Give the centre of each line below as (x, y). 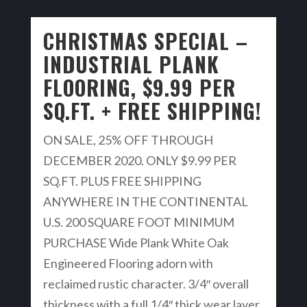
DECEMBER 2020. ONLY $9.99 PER (139, 160)
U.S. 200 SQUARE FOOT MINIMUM (138, 222)
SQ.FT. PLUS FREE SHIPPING (122, 181)
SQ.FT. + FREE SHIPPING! (152, 111)
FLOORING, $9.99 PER (139, 87)
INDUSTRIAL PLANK (131, 64)
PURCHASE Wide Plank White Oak (136, 243)
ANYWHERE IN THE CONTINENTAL (145, 201)
